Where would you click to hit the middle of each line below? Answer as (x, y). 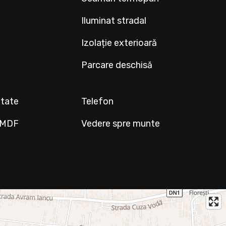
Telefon (98, 101)
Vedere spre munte (121, 124)
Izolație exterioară (119, 43)
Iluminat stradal (114, 21)
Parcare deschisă (117, 65)
